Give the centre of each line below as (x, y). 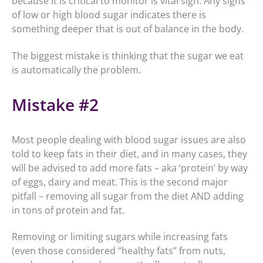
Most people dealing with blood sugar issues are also (129, 139)
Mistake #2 (55, 104)
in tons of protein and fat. (68, 210)
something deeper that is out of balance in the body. (128, 29)
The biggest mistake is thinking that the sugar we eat (128, 55)
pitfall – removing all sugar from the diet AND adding (128, 196)
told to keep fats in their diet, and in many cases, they (129, 154)
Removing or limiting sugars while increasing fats (120, 237)
